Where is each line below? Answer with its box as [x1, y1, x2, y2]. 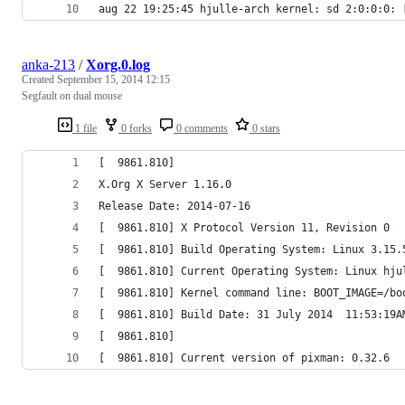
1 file [72, 121, 97, 135]
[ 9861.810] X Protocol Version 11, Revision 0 [99, 221, 390, 234]
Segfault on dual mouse [22, 89, 122, 102]
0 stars [250, 121, 280, 135]
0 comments [174, 121, 228, 135]
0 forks [118, 121, 152, 135]
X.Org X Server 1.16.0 [99, 177, 231, 191]
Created [22, 72, 57, 86]
